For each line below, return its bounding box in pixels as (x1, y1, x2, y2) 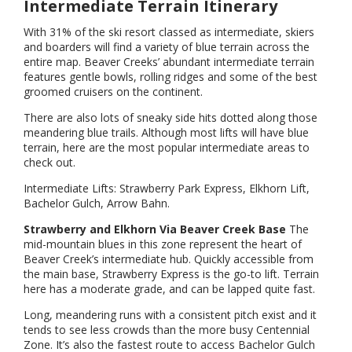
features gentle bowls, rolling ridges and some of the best (24, 68, 317, 84)
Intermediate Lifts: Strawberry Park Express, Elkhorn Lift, (24, 180, 310, 196)
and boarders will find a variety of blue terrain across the (24, 38, 310, 54)
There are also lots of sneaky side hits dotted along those (24, 109, 317, 125)
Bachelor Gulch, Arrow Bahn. (24, 195, 170, 211)
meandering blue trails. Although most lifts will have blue (24, 124, 309, 140)
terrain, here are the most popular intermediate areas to (24, 139, 310, 155)
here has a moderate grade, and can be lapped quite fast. (24, 280, 318, 296)
